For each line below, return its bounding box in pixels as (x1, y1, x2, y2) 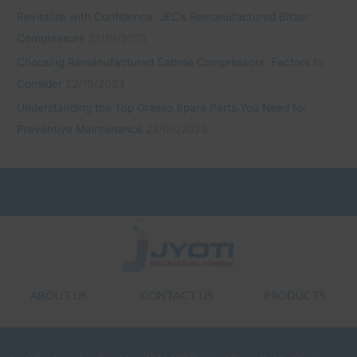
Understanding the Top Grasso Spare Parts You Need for (17, 101, 308, 115)
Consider (17, 77, 63, 91)
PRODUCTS (263, 288, 326, 303)
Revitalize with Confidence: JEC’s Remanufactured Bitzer (17, 10, 309, 23)
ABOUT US (29, 288, 88, 303)
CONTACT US (139, 288, 214, 303)
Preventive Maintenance (17, 123, 143, 136)
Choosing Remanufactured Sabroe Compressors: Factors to (17, 56, 324, 69)
